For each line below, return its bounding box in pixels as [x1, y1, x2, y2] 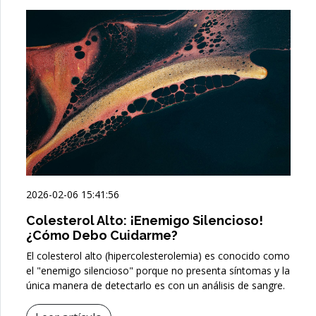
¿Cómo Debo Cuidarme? [26, 227, 178, 243]
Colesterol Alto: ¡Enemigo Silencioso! [26, 212, 263, 228]
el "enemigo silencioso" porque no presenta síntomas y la [26, 263, 290, 277]
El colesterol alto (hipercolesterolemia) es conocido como [26, 248, 290, 262]
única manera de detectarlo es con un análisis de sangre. [26, 278, 285, 292]
